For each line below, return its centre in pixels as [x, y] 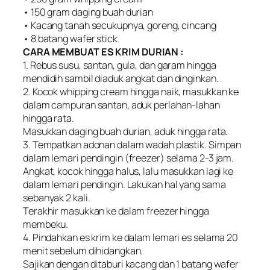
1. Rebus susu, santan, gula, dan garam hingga [120, 65]
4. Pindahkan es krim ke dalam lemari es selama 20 [131, 237]
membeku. [46, 224]
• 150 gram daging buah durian [88, 12]
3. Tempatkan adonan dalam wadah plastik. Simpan [132, 144]
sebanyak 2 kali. [57, 197]
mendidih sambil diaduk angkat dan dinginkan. [121, 78]
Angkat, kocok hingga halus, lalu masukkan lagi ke [128, 171]
